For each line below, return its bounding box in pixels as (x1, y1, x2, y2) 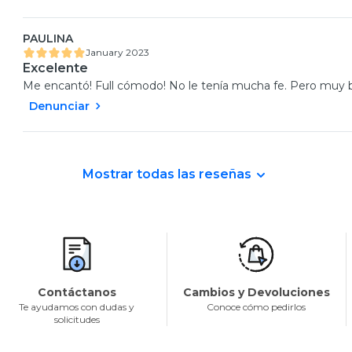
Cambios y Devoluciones (182, 285, 330, 300)
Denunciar (28, 99, 90, 114)
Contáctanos (37, 285, 116, 300)
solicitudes (53, 313, 100, 326)
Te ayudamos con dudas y (19, 301, 135, 313)
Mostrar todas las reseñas (82, 167, 251, 182)
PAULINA (22, 31, 73, 46)
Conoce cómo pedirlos (207, 301, 306, 313)
